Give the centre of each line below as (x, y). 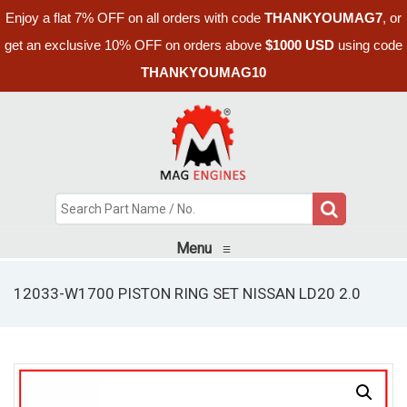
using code (368, 45)
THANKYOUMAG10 (203, 72)
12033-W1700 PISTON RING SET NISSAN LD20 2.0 (187, 293)
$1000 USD (300, 45)
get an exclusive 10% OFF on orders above (135, 45)
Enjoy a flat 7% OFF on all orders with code (135, 18)
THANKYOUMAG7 (323, 18)
